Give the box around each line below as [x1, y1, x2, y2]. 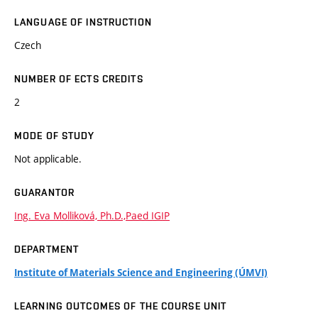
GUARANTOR [14, 187, 75, 199]
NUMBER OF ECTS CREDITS [14, 73, 143, 85]
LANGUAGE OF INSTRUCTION [14, 16, 152, 28]
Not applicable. [14, 152, 82, 166]
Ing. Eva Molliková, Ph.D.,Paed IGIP [14, 209, 170, 223]
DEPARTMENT [14, 243, 79, 256]
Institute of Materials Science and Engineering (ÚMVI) [14, 266, 268, 280]
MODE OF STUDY [14, 130, 95, 142]
